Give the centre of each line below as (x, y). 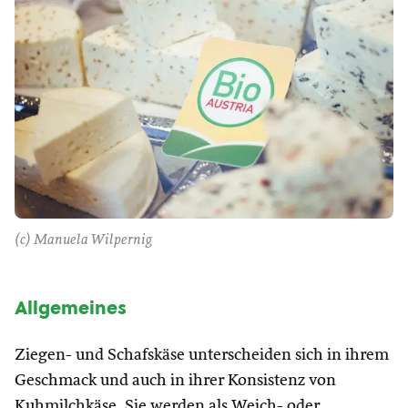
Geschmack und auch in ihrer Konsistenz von (175, 381)
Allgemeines (71, 308)
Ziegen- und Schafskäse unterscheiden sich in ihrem (202, 355)
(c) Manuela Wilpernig (83, 240)
